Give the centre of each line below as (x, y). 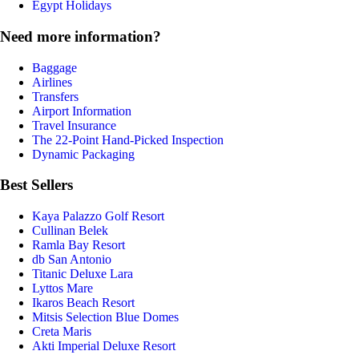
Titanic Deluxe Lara (83, 273)
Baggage (54, 67)
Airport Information (82, 111)
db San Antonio (72, 259)
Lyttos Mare (63, 288)
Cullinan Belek (70, 230)
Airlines (52, 82)
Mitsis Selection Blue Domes (105, 317)
